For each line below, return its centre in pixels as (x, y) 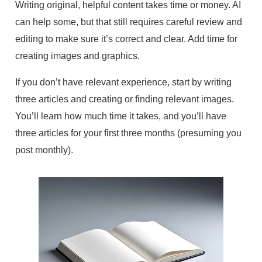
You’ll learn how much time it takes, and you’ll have (120, 116)
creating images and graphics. (77, 55)
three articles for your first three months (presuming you (128, 132)
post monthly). (44, 149)
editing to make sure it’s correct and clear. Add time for (126, 38)
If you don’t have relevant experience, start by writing (123, 82)
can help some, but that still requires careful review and (128, 21)
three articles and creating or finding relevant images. (124, 99)
